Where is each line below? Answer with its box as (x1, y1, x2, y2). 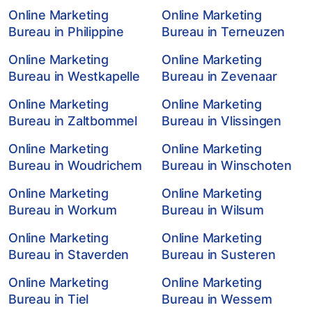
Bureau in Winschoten (162, 158, 292, 173)
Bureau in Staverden (8, 247, 130, 262)
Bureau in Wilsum (162, 203, 264, 217)
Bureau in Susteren (162, 247, 276, 262)
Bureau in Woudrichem (8, 158, 143, 173)
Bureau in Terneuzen (162, 24, 286, 39)
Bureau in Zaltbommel (8, 114, 138, 128)
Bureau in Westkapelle (8, 69, 140, 84)
